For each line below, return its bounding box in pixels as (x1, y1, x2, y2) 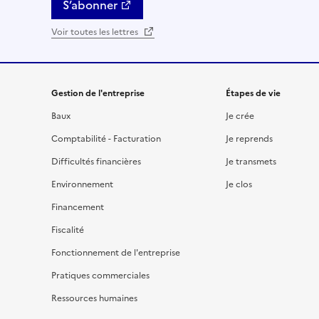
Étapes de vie (225, 86, 281, 100)
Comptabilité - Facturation (51, 132, 161, 145)
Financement (51, 200, 104, 214)
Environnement (51, 177, 113, 191)
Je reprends (225, 132, 273, 145)
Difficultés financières (51, 155, 141, 168)
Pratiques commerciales (51, 268, 150, 282)
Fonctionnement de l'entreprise (51, 246, 180, 259)
